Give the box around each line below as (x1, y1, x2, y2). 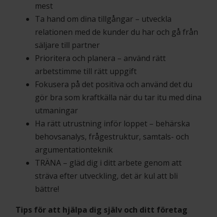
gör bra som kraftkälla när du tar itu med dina (35, 92, 201, 103)
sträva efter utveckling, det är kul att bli (35, 170, 178, 181)
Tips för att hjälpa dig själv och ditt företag (15, 204, 187, 215)
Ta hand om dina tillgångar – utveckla (35, 14, 171, 24)
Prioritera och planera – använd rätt (35, 53, 166, 63)
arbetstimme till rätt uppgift (35, 66, 137, 77)
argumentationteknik (35, 144, 113, 155)
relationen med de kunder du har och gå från (35, 27, 198, 37)
